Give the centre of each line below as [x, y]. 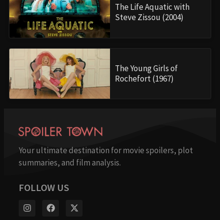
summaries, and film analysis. [70, 162]
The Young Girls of [146, 68]
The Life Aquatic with [152, 7]
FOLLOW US [44, 187]
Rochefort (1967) [144, 78]
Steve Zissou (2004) [149, 17]
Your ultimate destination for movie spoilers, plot [106, 150]
